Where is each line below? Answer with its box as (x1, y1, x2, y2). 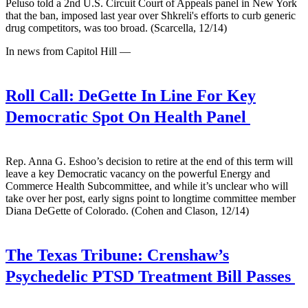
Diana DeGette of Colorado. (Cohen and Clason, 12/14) (5, 204, 249, 217)
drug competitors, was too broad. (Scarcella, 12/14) (5, 21, 227, 34)
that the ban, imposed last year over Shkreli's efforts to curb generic (5, 9, 296, 21)
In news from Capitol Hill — (5, 45, 131, 57)
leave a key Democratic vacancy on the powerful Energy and (5, 167, 270, 179)
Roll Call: (5, 86, 74, 104)
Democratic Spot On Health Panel (5, 107, 250, 126)
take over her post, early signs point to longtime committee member (5, 192, 296, 204)
